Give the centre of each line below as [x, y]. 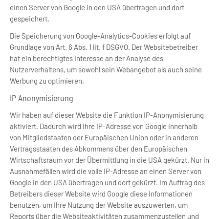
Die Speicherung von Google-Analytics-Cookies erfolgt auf [100, 36]
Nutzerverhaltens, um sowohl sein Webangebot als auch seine [106, 69]
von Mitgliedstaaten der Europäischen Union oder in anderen [104, 137]
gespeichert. [30, 19]
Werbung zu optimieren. [47, 81]
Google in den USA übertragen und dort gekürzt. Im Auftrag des [107, 182]
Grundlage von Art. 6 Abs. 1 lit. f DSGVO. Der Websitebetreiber [104, 47]
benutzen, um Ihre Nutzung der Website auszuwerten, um [99, 205]
